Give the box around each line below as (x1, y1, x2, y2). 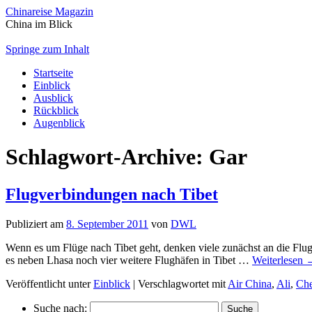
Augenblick (33, 117, 85, 129)
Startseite (33, 67, 73, 79)
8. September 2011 (66, 217, 148, 230)
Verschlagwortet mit (138, 277, 226, 290)
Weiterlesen (252, 253, 306, 266)
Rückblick (33, 104, 79, 116)
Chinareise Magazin (6, 6, 93, 17)
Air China (228, 277, 272, 290)
